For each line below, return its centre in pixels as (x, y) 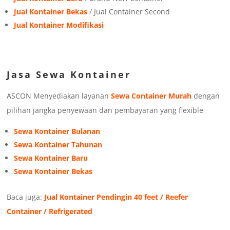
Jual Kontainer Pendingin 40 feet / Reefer (116, 197)
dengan (206, 96)
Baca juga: (26, 197)
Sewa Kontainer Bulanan (57, 131)
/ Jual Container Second (129, 12)
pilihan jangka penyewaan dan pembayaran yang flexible (105, 110)
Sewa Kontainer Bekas (53, 171)
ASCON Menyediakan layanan (59, 96)
